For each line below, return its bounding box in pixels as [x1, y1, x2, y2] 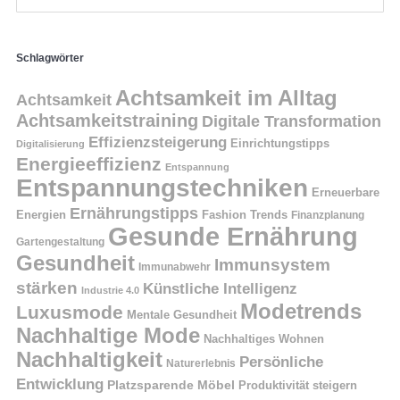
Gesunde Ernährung [108, 221, 358, 252]
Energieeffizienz [16, 154, 162, 176]
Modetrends [240, 299, 362, 324]
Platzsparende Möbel [107, 379, 235, 393]
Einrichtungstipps [230, 137, 329, 151]
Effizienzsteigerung [88, 134, 227, 152]
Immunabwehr [138, 261, 211, 274]
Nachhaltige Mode [16, 323, 200, 348]
